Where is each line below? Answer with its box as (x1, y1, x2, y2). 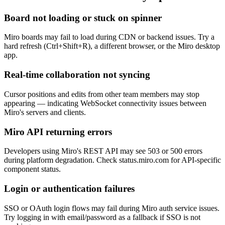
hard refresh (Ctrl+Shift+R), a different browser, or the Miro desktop (4, 42, 220, 51)
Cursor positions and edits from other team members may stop (4, 89, 199, 98)
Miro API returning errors (4, 126, 112, 137)
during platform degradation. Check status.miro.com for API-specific (4, 156, 221, 165)
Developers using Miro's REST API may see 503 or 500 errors (4, 147, 202, 156)
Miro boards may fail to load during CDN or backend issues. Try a (4, 33, 214, 42)
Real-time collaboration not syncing (4, 69, 150, 80)
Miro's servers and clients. (4, 107, 86, 117)
